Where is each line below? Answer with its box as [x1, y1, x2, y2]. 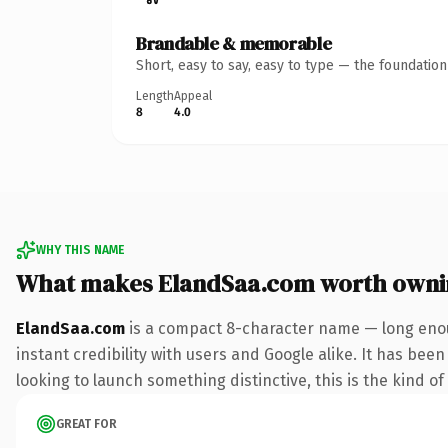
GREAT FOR [56, 416, 117, 431]
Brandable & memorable [136, 30, 332, 56]
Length [136, 88, 174, 103]
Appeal [174, 88, 212, 103]
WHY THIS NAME [36, 242, 124, 257]
